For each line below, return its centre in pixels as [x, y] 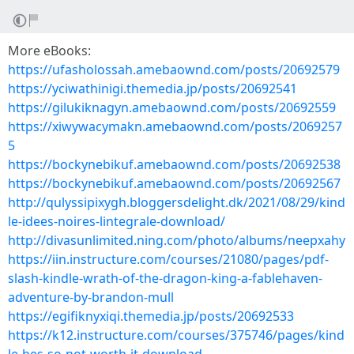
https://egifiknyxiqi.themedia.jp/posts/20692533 [151, 316]
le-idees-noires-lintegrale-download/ [117, 221]
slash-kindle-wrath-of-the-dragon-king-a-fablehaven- [165, 278]
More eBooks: [49, 51]
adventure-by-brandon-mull [91, 297]
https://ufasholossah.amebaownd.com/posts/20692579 [174, 70]
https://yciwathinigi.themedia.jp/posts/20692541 [153, 88]
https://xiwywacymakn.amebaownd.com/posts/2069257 [175, 126]
